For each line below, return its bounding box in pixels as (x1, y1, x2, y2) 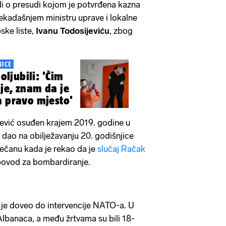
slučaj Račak (95, 143, 145, 154)
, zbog (109, 25, 133, 36)
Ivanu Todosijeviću (36, 25, 109, 36)
